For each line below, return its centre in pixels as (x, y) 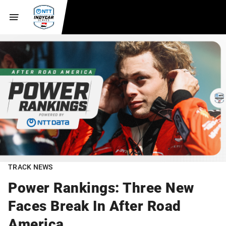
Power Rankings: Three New (101, 187)
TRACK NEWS (31, 166)
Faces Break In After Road (95, 206)
